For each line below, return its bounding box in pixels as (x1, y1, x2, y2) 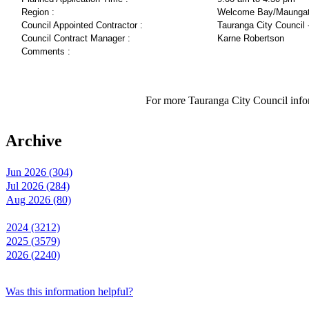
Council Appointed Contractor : (21, 20, 143, 31)
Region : (21, 7, 54, 18)
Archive (6, 132, 62, 150)
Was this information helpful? (6, 285, 133, 297)
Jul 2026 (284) (6, 179, 70, 192)
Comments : (21, 46, 70, 57)
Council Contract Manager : (21, 33, 130, 44)
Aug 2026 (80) (6, 193, 71, 206)
